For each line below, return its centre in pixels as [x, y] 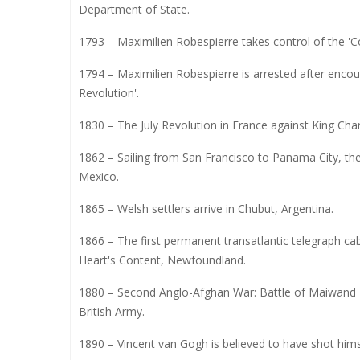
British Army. [112, 311]
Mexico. [99, 176]
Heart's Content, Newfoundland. [162, 260]
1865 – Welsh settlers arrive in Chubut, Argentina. [206, 208]
